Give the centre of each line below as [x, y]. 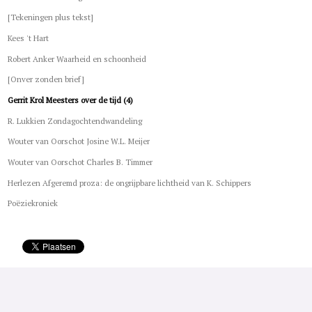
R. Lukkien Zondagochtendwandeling [75, 120]
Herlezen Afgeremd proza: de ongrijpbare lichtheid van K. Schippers [130, 182]
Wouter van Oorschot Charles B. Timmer [80, 162]
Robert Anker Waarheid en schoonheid [77, 58]
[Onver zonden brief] [46, 79]
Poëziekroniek [33, 203]
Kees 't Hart [29, 38]
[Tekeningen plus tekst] [51, 17]
